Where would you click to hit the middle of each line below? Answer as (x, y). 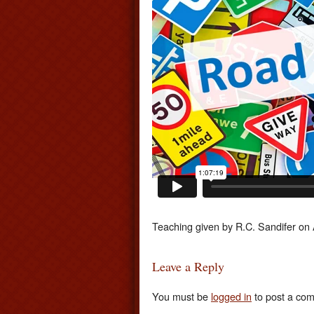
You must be (182, 296)
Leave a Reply (188, 267)
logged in (231, 296)
